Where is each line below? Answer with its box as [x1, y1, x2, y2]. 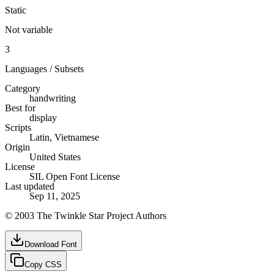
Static [5, 4, 26, 15]
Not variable [5, 24, 53, 35]
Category [5, 83, 40, 94]
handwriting [29, 92, 76, 103]
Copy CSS [24, 259, 62, 269]
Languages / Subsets [5, 63, 84, 74]
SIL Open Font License [29, 171, 120, 182]
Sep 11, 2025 [29, 190, 80, 201]
